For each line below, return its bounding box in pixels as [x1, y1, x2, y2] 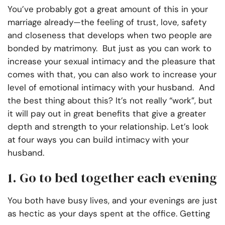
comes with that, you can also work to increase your [8, 69, 216, 80]
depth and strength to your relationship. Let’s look [8, 121, 209, 133]
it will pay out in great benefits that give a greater [8, 108, 206, 120]
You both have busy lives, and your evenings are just [8, 195, 217, 206]
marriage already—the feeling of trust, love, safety [8, 17, 206, 28]
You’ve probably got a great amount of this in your [8, 4, 208, 15]
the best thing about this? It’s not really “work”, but [8, 95, 212, 106]
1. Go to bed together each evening [8, 169, 217, 187]
